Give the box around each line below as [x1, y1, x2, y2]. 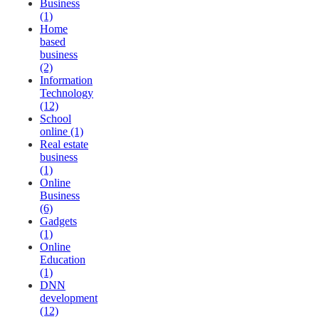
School [40, 113, 71, 125]
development [40, 292, 98, 305]
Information [40, 74, 93, 87]
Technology [40, 87, 93, 100]
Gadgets [40, 215, 77, 228]
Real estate [40, 138, 88, 151]
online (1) [40, 125, 83, 138]
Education [40, 253, 85, 266]
